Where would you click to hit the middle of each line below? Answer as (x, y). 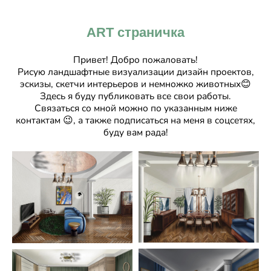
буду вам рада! (135, 132)
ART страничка (135, 33)
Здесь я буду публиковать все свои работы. (135, 96)
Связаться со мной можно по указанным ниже (135, 108)
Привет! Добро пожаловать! (135, 60)
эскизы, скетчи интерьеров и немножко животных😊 (135, 84)
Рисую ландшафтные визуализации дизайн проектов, (135, 72)
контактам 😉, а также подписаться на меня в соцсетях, (135, 120)
